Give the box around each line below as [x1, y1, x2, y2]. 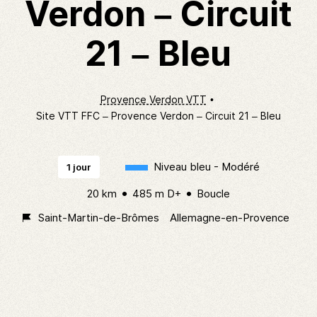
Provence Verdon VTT [100, 93, 207, 105]
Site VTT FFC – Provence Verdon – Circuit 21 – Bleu [36, 110, 281, 122]
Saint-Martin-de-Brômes [38, 211, 159, 224]
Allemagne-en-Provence [169, 211, 289, 224]
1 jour [66, 161, 91, 173]
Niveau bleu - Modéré [153, 160, 260, 173]
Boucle [197, 187, 230, 200]
